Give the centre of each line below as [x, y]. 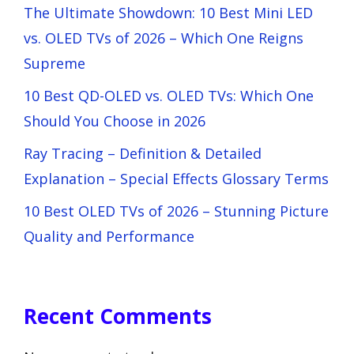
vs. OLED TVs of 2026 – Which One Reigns [164, 38]
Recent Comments [118, 316]
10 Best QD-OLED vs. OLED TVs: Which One [169, 95]
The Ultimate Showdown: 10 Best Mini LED [168, 12]
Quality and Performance [109, 236]
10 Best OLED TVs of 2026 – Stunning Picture [176, 211]
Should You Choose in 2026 [115, 121]
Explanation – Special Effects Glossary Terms [176, 178]
